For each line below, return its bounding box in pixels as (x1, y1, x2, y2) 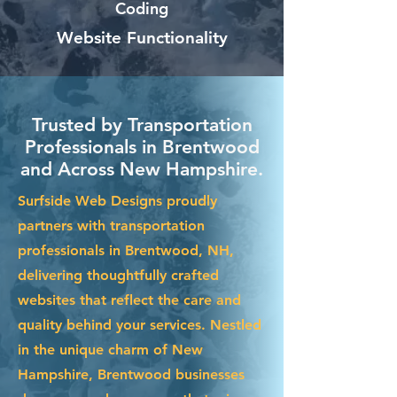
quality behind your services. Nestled (18, 315, 261, 333)
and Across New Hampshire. (20, 157, 263, 180)
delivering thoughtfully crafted (18, 266, 219, 284)
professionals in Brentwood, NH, (18, 241, 234, 259)
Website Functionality (56, 27, 228, 48)
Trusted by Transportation (31, 113, 253, 136)
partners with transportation (18, 216, 205, 234)
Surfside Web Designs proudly (18, 191, 217, 209)
